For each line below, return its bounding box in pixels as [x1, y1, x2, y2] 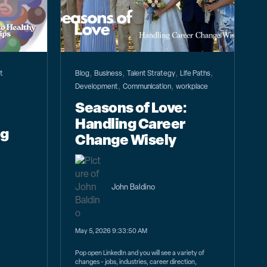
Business [94, 69, 123, 79]
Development [75, 82, 119, 92]
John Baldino [111, 181, 156, 192]
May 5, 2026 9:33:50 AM [75, 226, 148, 235]
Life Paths [180, 69, 211, 79]
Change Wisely [75, 129, 176, 150]
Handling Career [75, 113, 185, 133]
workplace [176, 82, 209, 92]
